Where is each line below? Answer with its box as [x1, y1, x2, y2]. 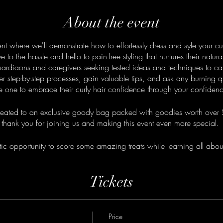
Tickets [90, 173, 133, 191]
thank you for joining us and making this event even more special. [1, 117, 222, 128]
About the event [63, 13, 160, 32]
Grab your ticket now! [75, 151, 148, 162]
